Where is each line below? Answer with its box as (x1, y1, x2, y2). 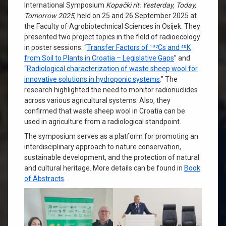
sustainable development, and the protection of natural (24, 153, 199, 162)
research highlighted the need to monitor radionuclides (24, 86, 198, 94)
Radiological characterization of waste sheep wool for (27, 65, 198, 73)
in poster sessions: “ (24, 43, 87, 52)
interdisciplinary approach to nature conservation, (24, 143, 181, 151)
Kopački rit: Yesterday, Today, (106, 1, 196, 10)
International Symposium (24, 1, 106, 10)
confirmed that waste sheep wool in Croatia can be (24, 107, 185, 116)
